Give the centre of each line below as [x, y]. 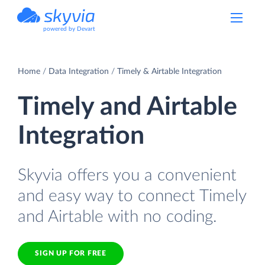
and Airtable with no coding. [117, 216]
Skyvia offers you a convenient [127, 175]
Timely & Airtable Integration [169, 71]
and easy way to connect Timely [132, 196]
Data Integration [79, 71]
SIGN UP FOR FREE [71, 253]
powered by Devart [69, 29]
